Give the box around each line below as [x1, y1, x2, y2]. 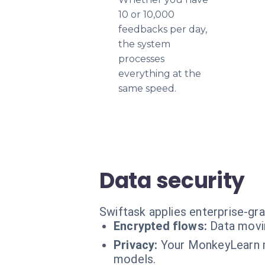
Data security [99, 166, 245, 196]
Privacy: [114, 238, 158, 252]
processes [118, 53, 164, 64]
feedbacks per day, [118, 24, 207, 35]
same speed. [118, 83, 176, 94]
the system [118, 38, 170, 50]
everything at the [118, 68, 201, 79]
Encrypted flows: [114, 219, 208, 233]
